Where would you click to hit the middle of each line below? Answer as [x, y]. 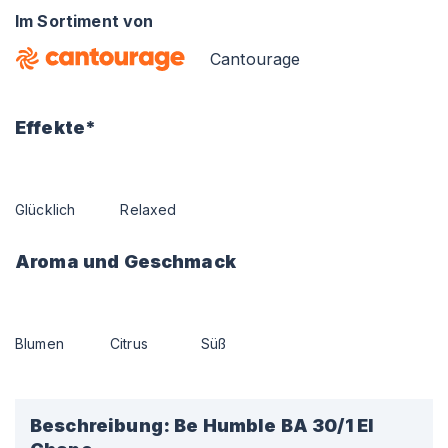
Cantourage [255, 59]
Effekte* [56, 127]
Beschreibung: [100, 425]
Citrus [128, 343]
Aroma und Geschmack [125, 261]
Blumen [39, 343]
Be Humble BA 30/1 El [274, 425]
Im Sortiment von [84, 21]
